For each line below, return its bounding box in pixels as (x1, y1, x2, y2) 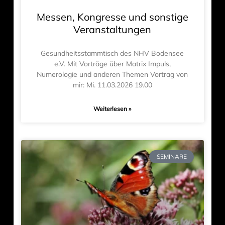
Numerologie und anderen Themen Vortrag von (37, 69, 188, 79)
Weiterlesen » (93, 104, 132, 113)
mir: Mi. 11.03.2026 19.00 (72, 80, 152, 89)
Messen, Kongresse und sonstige (36, 10, 188, 23)
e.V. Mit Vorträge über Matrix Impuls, (54, 59, 171, 68)
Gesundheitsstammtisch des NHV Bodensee (41, 48, 184, 58)
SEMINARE (156, 153, 187, 161)
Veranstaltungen (73, 23, 152, 36)
